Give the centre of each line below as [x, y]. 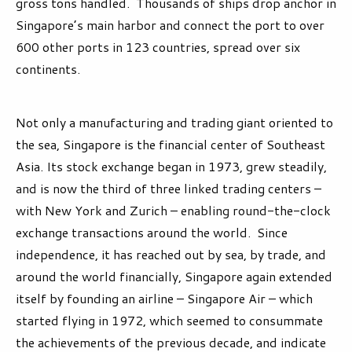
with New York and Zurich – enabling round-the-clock [173, 210]
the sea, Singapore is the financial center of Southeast [170, 144]
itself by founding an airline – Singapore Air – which [164, 298]
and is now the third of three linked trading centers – [169, 188]
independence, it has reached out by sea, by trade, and [171, 254]
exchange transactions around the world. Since [152, 232]
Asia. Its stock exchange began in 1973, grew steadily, [171, 166]
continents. [48, 68]
